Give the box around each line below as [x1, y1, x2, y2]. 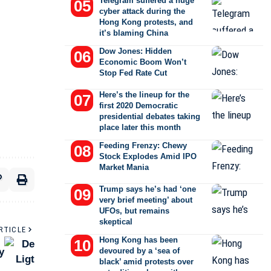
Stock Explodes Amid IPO [99, 152, 197, 161]
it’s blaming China [99, 28, 169, 38]
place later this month [99, 123, 181, 132]
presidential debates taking [99, 112, 201, 121]
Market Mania [99, 163, 149, 172]
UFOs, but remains [99, 206, 170, 215]
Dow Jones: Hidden [99, 47, 172, 56]
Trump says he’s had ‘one [99, 184, 197, 194]
